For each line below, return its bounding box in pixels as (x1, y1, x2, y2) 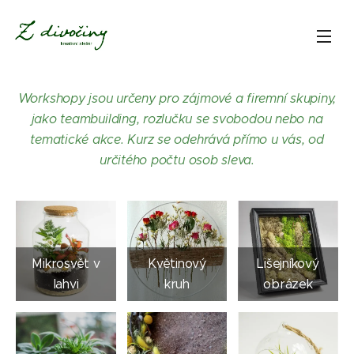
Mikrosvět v (32, 255, 100, 271)
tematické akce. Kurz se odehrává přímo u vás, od (30, 132, 324, 147)
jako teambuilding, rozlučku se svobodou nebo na (31, 111, 323, 126)
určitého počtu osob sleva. (100, 153, 254, 168)
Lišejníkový (257, 255, 319, 271)
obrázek (263, 276, 313, 292)
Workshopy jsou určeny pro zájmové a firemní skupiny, (17, 91, 337, 106)
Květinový (148, 255, 206, 271)
